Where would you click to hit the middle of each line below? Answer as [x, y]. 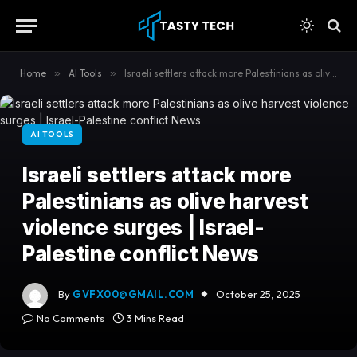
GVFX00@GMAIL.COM [133, 294]
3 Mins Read [155, 318]
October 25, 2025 [259, 294]
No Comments [71, 318]
